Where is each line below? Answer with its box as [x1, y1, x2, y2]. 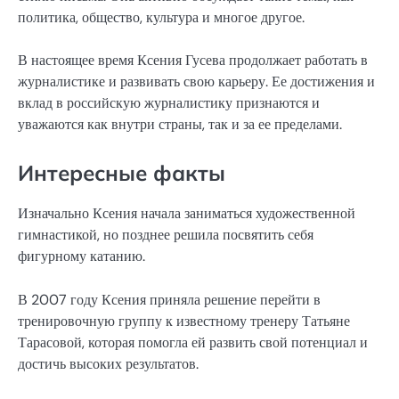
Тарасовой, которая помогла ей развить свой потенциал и [18, 332, 368, 352]
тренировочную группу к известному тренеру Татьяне [18, 311, 350, 330]
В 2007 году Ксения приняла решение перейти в [18, 289, 321, 309]
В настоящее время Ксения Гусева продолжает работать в [18, 51, 368, 70]
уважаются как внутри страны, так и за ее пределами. [18, 115, 342, 134]
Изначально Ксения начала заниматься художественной [18, 204, 355, 224]
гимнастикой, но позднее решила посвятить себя [18, 225, 313, 245]
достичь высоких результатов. [18, 354, 199, 373]
